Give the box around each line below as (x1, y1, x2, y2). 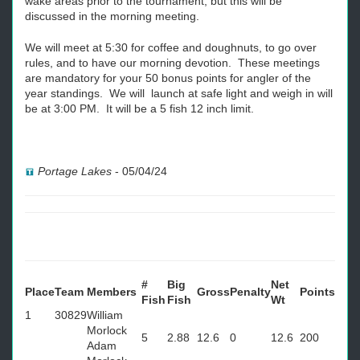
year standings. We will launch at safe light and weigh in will (25, 87, 333, 100)
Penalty (230, 285, 271, 298)
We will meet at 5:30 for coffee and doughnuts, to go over (25, 41, 317, 54)
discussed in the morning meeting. (25, 10, 199, 22)
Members (87, 285, 137, 298)
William (87, 309, 123, 321)
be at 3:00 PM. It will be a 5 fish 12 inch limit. (25, 102, 254, 115)
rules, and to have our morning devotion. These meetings (25, 56, 320, 69)
